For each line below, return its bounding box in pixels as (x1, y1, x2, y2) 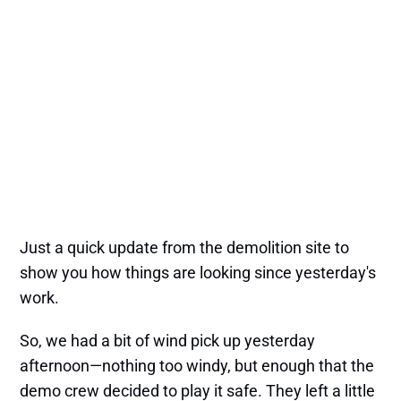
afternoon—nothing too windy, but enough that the (20, 356, 375, 376)
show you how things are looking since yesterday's (20, 263, 377, 283)
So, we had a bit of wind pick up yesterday (20, 331, 316, 351)
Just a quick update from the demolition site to (20, 238, 350, 258)
